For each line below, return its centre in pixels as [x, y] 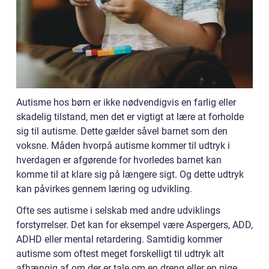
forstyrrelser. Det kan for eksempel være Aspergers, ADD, [134, 225]
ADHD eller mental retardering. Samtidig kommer [119, 239]
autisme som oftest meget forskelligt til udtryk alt [120, 253]
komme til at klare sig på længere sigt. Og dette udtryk [130, 174]
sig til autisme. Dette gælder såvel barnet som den [122, 131]
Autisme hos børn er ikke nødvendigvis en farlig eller [126, 102]
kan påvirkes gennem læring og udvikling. [104, 189]
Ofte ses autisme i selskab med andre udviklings [118, 210]
